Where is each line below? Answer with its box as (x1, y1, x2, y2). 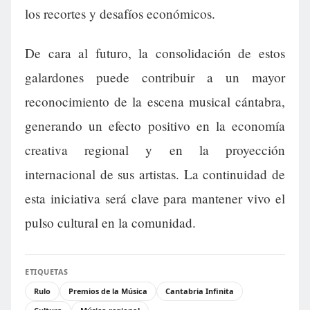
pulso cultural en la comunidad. (25, 214, 196, 232)
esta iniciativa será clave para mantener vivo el (25, 190, 285, 208)
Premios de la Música (69, 286, 147, 297)
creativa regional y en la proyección (25, 141, 285, 159)
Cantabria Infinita (165, 286, 234, 297)
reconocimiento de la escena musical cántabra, (25, 93, 285, 111)
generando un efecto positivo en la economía (25, 117, 285, 135)
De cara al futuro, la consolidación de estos (25, 44, 285, 62)
